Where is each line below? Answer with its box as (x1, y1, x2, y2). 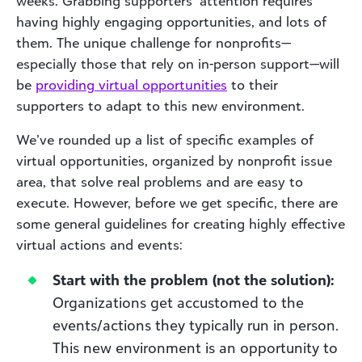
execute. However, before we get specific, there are (16, 194, 338, 211)
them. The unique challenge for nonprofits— (16, 34, 291, 51)
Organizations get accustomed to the (53, 293, 304, 311)
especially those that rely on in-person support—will (16, 55, 339, 72)
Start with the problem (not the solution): (53, 270, 335, 288)
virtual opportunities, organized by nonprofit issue (16, 152, 332, 169)
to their (227, 76, 278, 93)
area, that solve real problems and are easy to (16, 173, 303, 190)
